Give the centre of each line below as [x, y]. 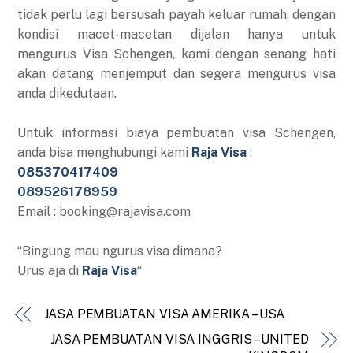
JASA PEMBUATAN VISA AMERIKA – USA [165, 314]
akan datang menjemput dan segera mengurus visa [176, 74]
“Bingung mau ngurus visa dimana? [120, 251]
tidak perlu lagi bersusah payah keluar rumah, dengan [176, 15]
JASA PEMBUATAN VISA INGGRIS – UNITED [179, 340]
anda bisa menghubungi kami [105, 153]
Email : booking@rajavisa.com [104, 212]
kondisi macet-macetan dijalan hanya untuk [176, 35]
